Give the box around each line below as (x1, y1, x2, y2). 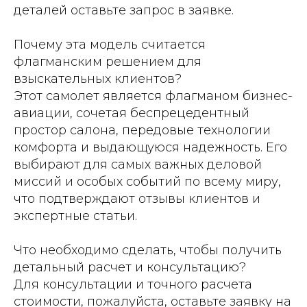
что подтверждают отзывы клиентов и (14, 191, 260, 206)
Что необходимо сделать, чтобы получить (14, 242, 282, 258)
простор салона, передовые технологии (14, 122, 271, 138)
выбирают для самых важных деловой (14, 156, 262, 172)
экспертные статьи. (14, 208, 137, 223)
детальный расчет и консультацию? (14, 259, 246, 275)
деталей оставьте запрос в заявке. (14, 2, 234, 18)
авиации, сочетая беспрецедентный (14, 105, 249, 121)
